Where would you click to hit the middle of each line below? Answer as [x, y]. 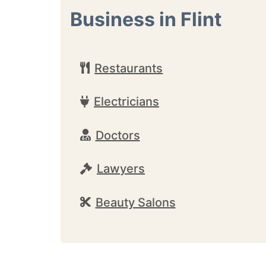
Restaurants [129, 68]
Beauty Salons [135, 202]
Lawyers [121, 169]
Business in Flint [146, 19]
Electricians [126, 102]
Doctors [118, 135]
